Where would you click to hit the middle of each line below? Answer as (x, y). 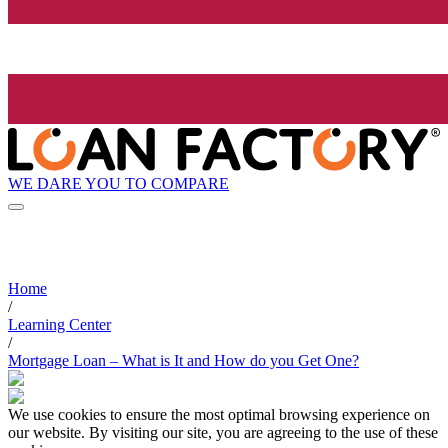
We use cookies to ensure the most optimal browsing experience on (219, 415)
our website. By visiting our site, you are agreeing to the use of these (223, 433)
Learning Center (59, 325)
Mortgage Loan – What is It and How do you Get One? (183, 361)
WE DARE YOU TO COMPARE (118, 183)
